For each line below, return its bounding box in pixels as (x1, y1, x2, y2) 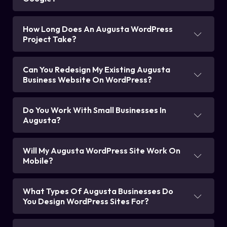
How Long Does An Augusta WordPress (23, 24, 173, 34)
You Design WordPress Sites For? (23, 196, 149, 207)
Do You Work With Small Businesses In (23, 105, 166, 116)
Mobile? (23, 156, 53, 166)
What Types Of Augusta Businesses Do (23, 186, 173, 197)
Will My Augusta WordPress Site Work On (23, 145, 180, 156)
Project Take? (23, 34, 77, 45)
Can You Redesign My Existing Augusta (23, 64, 170, 75)
